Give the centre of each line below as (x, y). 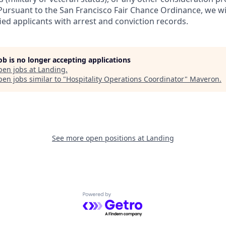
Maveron (205, 79)
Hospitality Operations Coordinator (125, 79)
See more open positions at (99, 138)
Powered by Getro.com (126, 197)
